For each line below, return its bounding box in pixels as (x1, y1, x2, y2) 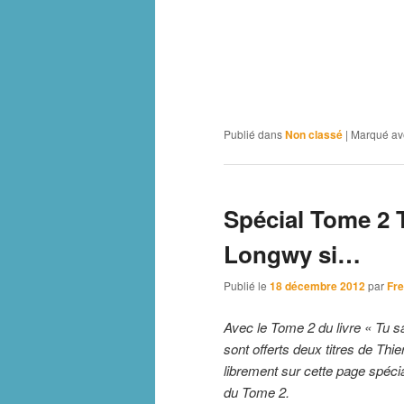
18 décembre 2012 (270, 278, 365, 295)
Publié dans (224, 125, 282, 142)
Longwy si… (224, 236, 361, 271)
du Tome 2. (224, 381, 289, 401)
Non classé (285, 125, 343, 142)
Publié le (224, 278, 270, 294)
